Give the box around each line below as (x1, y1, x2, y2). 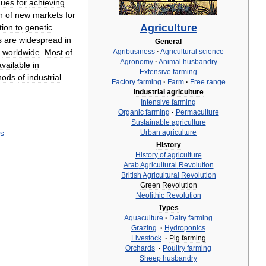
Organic (118, 108, 144, 116)
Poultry (163, 244, 185, 252)
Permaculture (175, 108, 219, 116)
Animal (158, 58, 181, 66)
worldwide (2, 47, 40, 57)
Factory (111, 78, 135, 86)
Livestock (131, 234, 161, 242)
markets (33, 10, 63, 20)
